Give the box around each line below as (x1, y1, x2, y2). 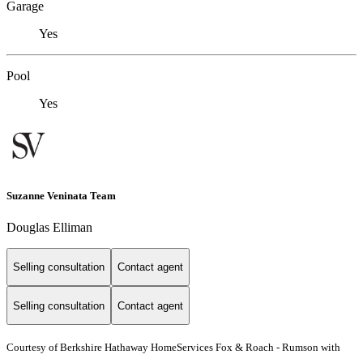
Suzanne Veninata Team (6, 189, 116, 202)
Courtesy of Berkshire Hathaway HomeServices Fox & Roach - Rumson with (6, 341, 340, 354)
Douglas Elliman (6, 220, 92, 234)
